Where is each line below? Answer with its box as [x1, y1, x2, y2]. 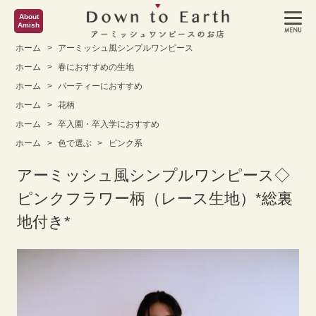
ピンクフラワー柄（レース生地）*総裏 [17, 190, 293, 207]
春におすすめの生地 [56, 62, 135, 72]
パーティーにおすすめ [56, 81, 143, 91]
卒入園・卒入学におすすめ [56, 119, 160, 129]
